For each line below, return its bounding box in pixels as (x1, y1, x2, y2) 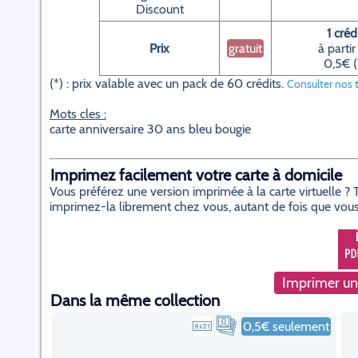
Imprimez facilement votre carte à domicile (50, 165, 342, 185)
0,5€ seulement (243, 319, 329, 334)
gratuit (229, 41, 262, 56)
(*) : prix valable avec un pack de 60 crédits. (50, 76, 287, 91)
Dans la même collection (50, 291, 220, 310)
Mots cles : (50, 106, 106, 121)
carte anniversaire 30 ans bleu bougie (50, 121, 251, 137)
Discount (135, 2, 184, 17)
